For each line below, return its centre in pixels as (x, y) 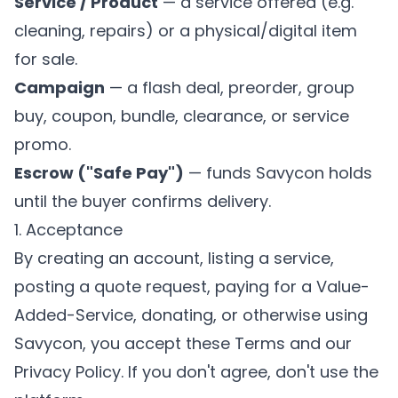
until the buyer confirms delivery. (143, 201)
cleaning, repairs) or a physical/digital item (186, 31)
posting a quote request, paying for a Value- (192, 287)
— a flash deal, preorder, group (230, 88)
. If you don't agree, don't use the (250, 372)
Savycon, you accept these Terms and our (183, 343)
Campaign (60, 88)
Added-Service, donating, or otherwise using (191, 315)
